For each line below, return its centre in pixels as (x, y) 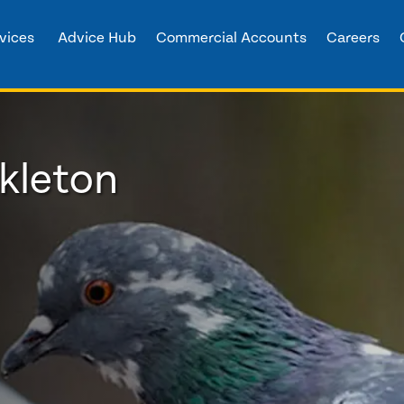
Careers (353, 38)
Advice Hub (96, 38)
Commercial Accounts (231, 38)
